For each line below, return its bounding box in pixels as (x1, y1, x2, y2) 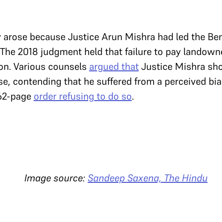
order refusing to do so (33, 90, 132, 103)
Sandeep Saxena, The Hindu (87, 171, 208, 184)
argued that (89, 60, 139, 73)
